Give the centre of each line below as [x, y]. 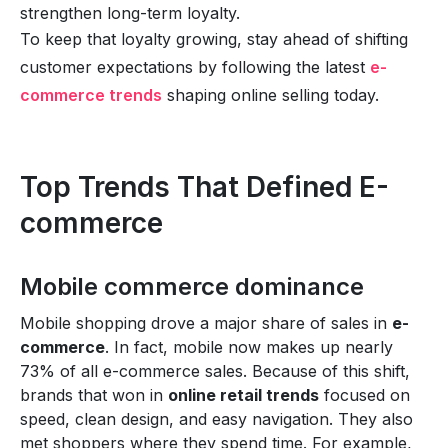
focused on [364, 394]
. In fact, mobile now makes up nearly [249, 346]
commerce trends [91, 94]
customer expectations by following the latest [195, 66]
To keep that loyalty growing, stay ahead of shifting [214, 38]
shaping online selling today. [270, 94]
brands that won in [94, 394]
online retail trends [243, 394]
